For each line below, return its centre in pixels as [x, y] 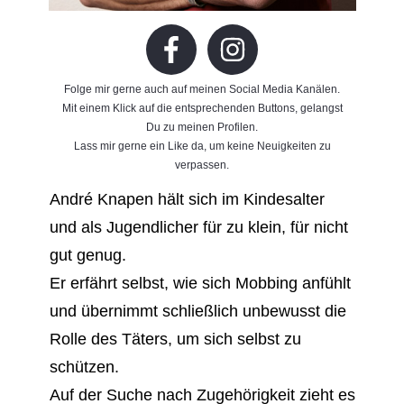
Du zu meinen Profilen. [202, 127]
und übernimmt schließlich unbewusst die [197, 311]
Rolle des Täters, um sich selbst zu [175, 339]
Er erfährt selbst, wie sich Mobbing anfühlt [200, 283]
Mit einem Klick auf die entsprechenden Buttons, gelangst [202, 108]
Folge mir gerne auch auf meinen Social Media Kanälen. [202, 89]
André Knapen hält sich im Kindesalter [187, 199]
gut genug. [87, 255]
